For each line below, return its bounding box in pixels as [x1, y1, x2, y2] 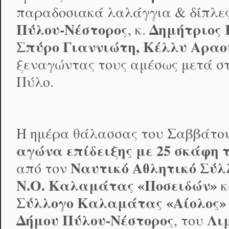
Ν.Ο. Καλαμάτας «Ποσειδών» [16, 175, 217, 196]
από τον [16, 158, 71, 178]
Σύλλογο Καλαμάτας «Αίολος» [16, 192, 226, 214]
